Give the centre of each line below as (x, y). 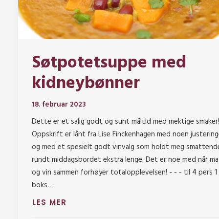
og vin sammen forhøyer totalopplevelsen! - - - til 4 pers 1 (124, 173)
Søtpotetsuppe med (109, 63)
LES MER (50, 202)
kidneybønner (86, 84)
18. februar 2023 (59, 105)
